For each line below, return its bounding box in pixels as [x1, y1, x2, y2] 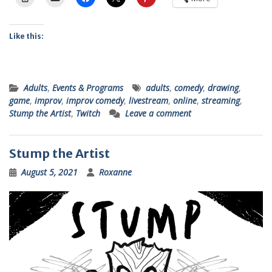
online [173, 95, 197, 107]
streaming [202, 95, 240, 107]
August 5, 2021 [21, 166, 78, 178]
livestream [129, 95, 168, 107]
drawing [208, 82, 239, 94]
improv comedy [66, 95, 124, 107]
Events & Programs [52, 82, 123, 94]
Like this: [9, 32, 44, 41]
